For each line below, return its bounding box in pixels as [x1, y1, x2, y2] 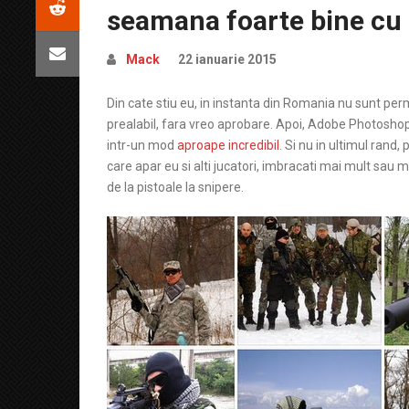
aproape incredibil [177, 138, 279, 152]
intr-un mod [107, 138, 177, 152]
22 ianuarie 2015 [178, 52, 277, 67]
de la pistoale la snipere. [107, 180, 244, 194]
